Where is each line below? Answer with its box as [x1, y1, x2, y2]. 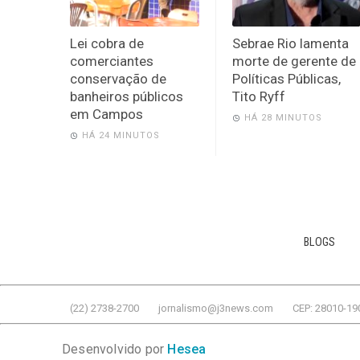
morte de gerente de [231, 52, 356, 69]
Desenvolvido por [62, 341, 168, 357]
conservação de [70, 70, 166, 87]
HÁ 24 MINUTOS [82, 129, 160, 141]
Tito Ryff [231, 88, 285, 104]
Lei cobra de [70, 35, 144, 51]
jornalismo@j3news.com [158, 301, 273, 314]
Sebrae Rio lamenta [231, 35, 349, 51]
